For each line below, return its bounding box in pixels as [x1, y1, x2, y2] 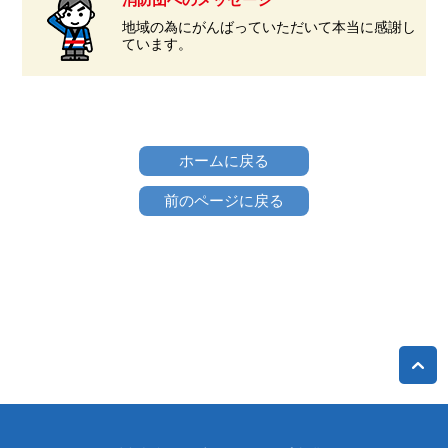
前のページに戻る [164, 192, 284, 210]
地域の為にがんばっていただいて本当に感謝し [121, 19, 416, 36]
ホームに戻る [179, 152, 269, 170]
